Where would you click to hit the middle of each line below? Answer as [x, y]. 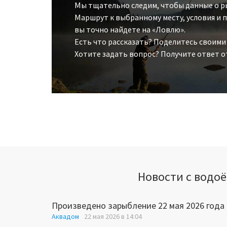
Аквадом [65, 217]
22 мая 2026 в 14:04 [113, 217]
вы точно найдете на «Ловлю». [130, 30]
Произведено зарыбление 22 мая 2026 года [138, 206]
